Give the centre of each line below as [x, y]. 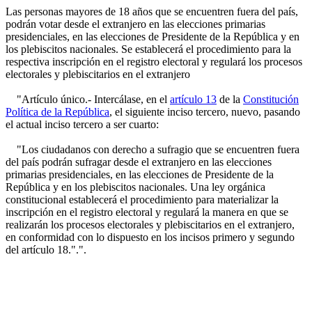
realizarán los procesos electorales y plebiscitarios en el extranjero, [150, 225]
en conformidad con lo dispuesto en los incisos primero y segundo [150, 237]
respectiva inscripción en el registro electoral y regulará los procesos [154, 62]
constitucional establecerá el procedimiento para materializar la [142, 200]
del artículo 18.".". [46, 250]
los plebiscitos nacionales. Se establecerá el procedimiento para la [148, 49]
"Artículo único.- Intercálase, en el [88, 99]
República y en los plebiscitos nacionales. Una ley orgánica [135, 187]
